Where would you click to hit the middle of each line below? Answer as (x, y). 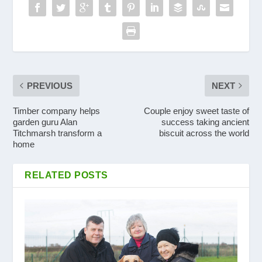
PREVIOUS (50, 85)
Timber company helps (57, 111)
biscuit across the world (204, 133)
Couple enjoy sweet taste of (196, 111)
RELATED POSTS (66, 175)
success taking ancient (205, 122)
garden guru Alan (45, 122)
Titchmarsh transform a (58, 133)
